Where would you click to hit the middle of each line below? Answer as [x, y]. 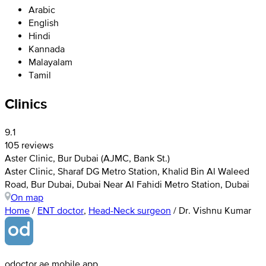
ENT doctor [61, 210]
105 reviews [29, 145]
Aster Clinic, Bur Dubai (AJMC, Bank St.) [87, 158]
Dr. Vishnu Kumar [215, 210]
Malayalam [50, 61]
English [44, 22]
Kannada [47, 48]
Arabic [42, 9]
